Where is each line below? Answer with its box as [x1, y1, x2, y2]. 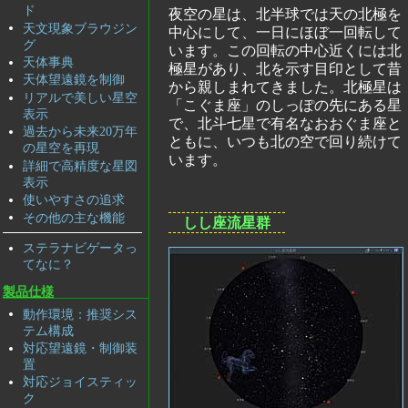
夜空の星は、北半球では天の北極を [168, 5, 402, 22]
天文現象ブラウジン [22, 20, 138, 36]
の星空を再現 [22, 140, 99, 156]
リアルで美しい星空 [22, 89, 138, 105]
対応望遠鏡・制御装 [22, 340, 138, 355]
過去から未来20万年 [22, 124, 138, 139]
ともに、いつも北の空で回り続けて [168, 133, 402, 149]
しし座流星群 [183, 214, 270, 230]
